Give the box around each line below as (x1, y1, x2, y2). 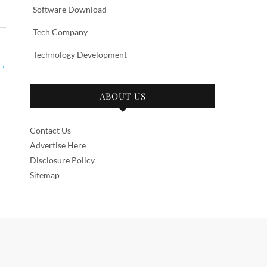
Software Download (33, 4, 107, 14)
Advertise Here (30, 140, 86, 150)
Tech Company (33, 27, 88, 37)
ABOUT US (99, 90, 146, 102)
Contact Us (30, 125, 71, 135)
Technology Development (33, 49, 127, 60)
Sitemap (30, 170, 60, 180)
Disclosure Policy (30, 155, 95, 165)
